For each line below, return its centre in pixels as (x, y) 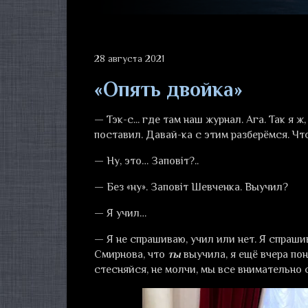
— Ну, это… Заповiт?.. (146, 161)
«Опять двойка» (168, 89)
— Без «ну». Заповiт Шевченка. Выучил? (191, 187)
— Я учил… (120, 213)
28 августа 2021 (129, 58)
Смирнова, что (131, 254)
